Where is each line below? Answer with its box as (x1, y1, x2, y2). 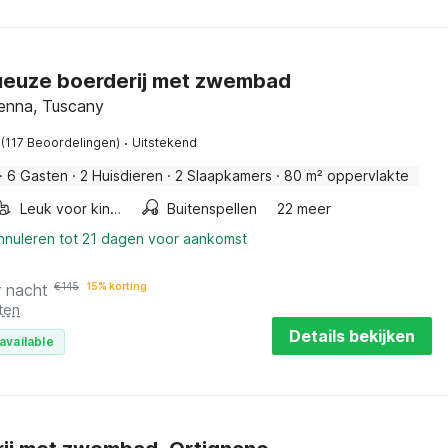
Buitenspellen (167, 200, 257, 217)
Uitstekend (132, 135, 197, 150)
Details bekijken (288, 326, 415, 346)
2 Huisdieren (80, 167, 163, 184)
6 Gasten (7, 167, 68, 184)
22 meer (277, 200, 331, 217)
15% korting (87, 280, 147, 292)
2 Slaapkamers (175, 167, 272, 184)
